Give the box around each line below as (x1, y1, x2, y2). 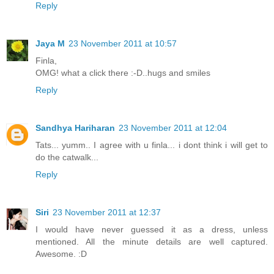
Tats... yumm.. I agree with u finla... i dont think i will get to (35, 139, 268, 150)
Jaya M (35, 38, 65, 48)
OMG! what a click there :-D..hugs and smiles (35, 67, 210, 78)
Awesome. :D (35, 248, 87, 259)
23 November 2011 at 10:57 (68, 38, 177, 48)
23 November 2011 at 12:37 (53, 207, 161, 217)
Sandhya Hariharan (35, 122, 115, 133)
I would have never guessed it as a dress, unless (35, 224, 268, 234)
